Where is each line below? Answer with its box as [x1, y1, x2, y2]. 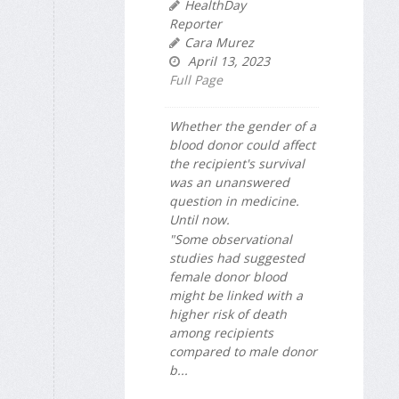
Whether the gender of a [169, 117, 316, 134]
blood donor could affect [169, 135, 315, 153]
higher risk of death [169, 305, 287, 323]
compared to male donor [169, 343, 317, 361]
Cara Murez [184, 33, 254, 51]
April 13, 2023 [184, 52, 270, 69]
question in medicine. [169, 191, 299, 209]
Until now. [169, 210, 230, 228]
